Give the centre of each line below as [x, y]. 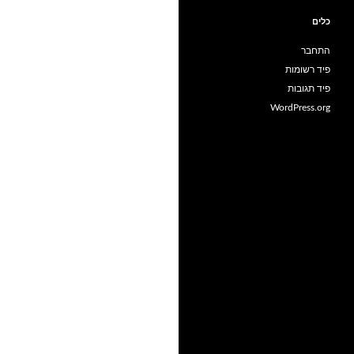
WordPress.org [300, 107]
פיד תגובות [309, 88]
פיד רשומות [308, 70]
